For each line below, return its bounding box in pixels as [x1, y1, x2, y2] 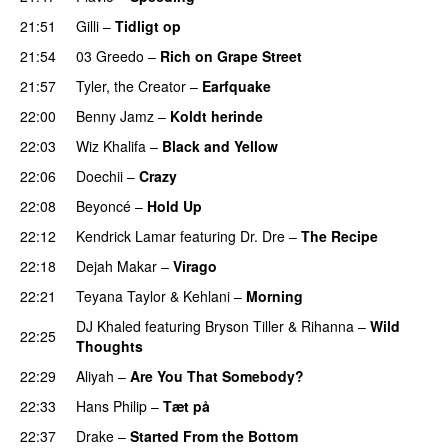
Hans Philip [76, 395, 147, 416]
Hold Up [147, 195, 202, 216]
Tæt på [163, 395, 210, 416]
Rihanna [301, 315, 354, 336]
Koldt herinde [170, 105, 263, 126]
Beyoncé [76, 195, 131, 216]
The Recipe [301, 225, 378, 246]
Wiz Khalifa [76, 135, 146, 156]
